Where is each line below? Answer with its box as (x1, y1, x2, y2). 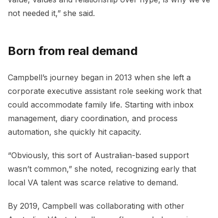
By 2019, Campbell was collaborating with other (8, 201, 184, 211)
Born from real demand (8, 44, 138, 58)
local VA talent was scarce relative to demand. (8, 178, 178, 188)
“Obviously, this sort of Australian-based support (8, 150, 189, 161)
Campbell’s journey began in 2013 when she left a (8, 73, 191, 83)
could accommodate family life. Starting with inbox (8, 100, 194, 110)
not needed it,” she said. (8, 8, 95, 18)
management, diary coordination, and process (8, 113, 178, 124)
